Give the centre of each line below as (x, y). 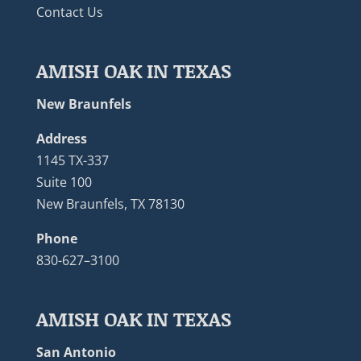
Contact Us (69, 12)
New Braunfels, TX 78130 (110, 203)
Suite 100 (64, 182)
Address (61, 138)
